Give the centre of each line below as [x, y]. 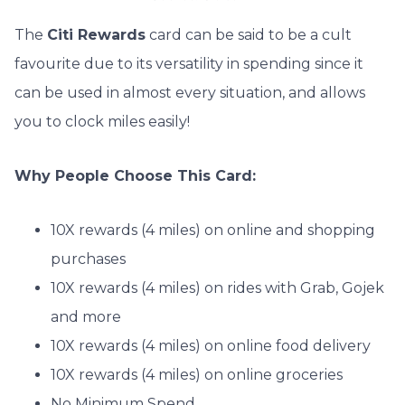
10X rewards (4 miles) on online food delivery [211, 346]
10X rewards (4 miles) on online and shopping [213, 231]
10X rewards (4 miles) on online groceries [197, 375]
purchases [88, 259]
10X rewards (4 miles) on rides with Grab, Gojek [217, 288]
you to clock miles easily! [102, 122]
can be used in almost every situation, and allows [190, 93]
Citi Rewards [96, 35]
